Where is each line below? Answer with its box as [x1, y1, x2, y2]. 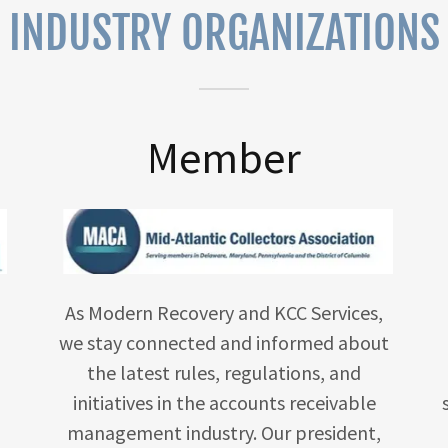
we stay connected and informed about [59, 329, 389, 355]
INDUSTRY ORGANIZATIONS [8, 6, 440, 61]
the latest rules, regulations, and [87, 359, 361, 385]
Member [147, 130, 301, 185]
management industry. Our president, [67, 419, 381, 445]
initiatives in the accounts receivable [72, 389, 376, 415]
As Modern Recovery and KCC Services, [65, 299, 383, 325]
